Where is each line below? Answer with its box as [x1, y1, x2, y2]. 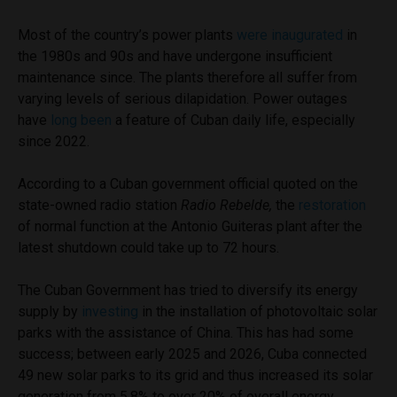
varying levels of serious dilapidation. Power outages [18, 90, 347, 107]
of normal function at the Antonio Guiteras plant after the [18, 217, 362, 235]
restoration [299, 196, 366, 214]
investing [82, 302, 138, 320]
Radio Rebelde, [181, 196, 276, 214]
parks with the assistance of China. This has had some [18, 323, 354, 341]
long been [51, 111, 112, 128]
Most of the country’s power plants [18, 26, 237, 43]
